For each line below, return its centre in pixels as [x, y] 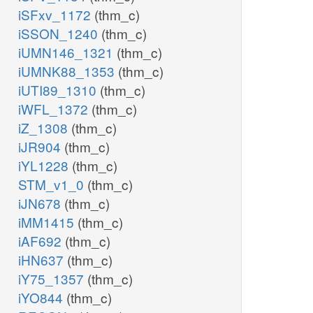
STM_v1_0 [53, 184]
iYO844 [42, 298]
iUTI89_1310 [59, 90]
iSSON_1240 [60, 34]
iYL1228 [45, 166]
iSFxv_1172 [56, 15]
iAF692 [42, 241]
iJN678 [41, 203]
